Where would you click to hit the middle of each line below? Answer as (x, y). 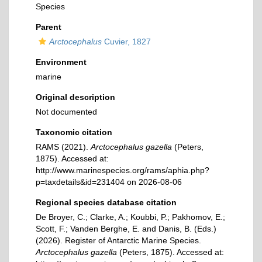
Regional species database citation (106, 202)
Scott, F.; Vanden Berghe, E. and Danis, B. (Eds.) (126, 229)
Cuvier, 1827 (126, 42)
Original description (75, 97)
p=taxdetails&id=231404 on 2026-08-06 (109, 182)
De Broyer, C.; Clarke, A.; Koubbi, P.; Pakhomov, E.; (130, 217)
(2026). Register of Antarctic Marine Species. (118, 240)
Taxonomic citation (74, 132)
